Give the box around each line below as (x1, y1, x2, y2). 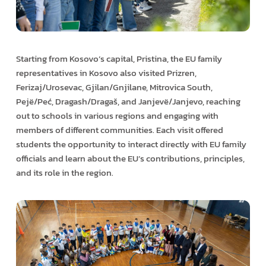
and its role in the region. (15, 165, 113, 179)
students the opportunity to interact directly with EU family (15, 137, 246, 151)
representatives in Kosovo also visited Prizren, (15, 65, 197, 80)
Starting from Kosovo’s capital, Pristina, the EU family (15, 51, 222, 65)
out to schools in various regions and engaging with (15, 108, 218, 122)
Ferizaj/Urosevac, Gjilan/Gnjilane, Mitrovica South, (15, 80, 213, 94)
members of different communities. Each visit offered (15, 122, 223, 137)
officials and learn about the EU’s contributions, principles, (15, 151, 245, 165)
